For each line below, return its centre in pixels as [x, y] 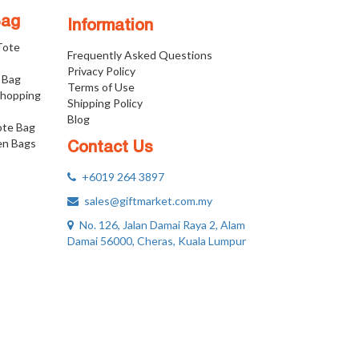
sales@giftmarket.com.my [145, 201]
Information [110, 26]
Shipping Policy [105, 103]
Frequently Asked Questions [139, 55]
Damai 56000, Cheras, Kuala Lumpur [156, 241]
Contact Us [110, 148]
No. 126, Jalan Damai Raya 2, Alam [159, 225]
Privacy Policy [101, 71]
